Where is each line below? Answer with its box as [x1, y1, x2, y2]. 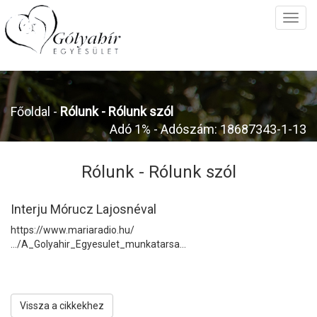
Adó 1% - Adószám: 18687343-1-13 [110, 122, 306, 137]
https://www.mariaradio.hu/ [11, 224, 134, 236]
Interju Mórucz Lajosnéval [11, 202, 156, 217]
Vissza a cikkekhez [20, 300, 104, 311]
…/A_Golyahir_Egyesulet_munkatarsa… [11, 238, 186, 250]
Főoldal [11, 104, 50, 119]
